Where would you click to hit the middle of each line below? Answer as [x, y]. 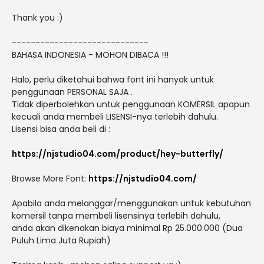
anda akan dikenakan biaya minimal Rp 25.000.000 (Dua [127, 228]
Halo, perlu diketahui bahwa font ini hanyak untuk [113, 79]
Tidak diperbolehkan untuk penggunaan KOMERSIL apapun [131, 104]
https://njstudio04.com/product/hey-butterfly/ [118, 154]
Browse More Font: [50, 178]
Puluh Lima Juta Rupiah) [61, 240]
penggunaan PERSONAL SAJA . [72, 92]
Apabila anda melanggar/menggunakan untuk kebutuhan [131, 203]
